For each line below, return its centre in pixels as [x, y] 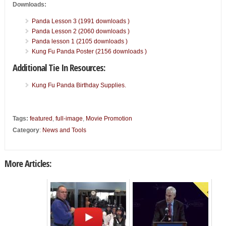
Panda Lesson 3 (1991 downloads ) [80, 21]
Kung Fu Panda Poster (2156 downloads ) [89, 51]
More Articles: [27, 163]
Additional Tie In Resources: [59, 67]
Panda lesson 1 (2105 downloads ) [79, 41]
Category [26, 130]
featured [41, 118]
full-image [69, 118]
